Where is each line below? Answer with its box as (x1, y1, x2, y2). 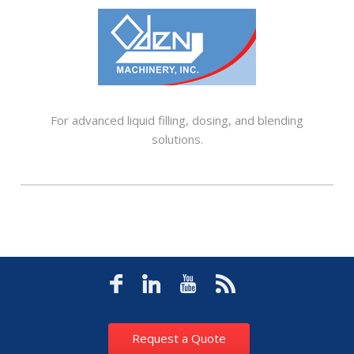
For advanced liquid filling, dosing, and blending (51, 112, 303, 129)
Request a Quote (132, 330, 226, 347)
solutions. (151, 131, 203, 148)
